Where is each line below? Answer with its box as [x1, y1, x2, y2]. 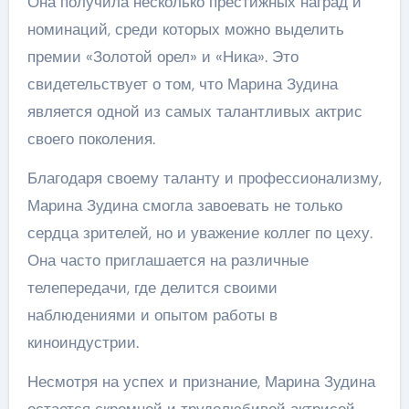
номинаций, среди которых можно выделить [26, 19, 344, 39]
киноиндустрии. [26, 332, 139, 352]
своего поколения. [26, 129, 155, 149]
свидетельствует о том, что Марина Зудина [26, 74, 338, 94]
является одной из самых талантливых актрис [26, 101, 362, 121]
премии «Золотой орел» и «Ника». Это [26, 47, 299, 67]
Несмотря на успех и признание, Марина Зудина [26, 372, 375, 392]
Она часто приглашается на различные [26, 250, 309, 270]
